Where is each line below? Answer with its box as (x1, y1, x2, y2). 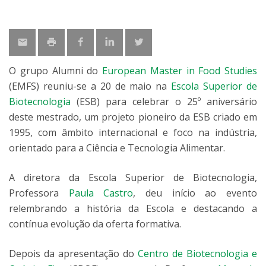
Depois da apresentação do (9, 247, 138, 260)
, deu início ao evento (133, 186, 258, 199)
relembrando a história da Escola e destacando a (9, 202, 257, 215)
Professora (9, 186, 69, 199)
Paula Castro (68, 186, 134, 199)
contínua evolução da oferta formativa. (9, 217, 181, 230)
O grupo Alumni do (9, 64, 102, 77)
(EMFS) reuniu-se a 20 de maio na (9, 80, 172, 93)
